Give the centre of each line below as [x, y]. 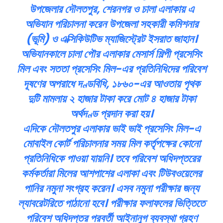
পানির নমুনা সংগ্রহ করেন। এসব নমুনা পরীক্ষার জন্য [111, 189]
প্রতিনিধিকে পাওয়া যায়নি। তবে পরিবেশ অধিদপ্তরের [111, 159]
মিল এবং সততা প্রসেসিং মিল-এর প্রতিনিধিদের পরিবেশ [111, 69]
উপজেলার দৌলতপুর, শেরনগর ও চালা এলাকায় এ [111, 9]
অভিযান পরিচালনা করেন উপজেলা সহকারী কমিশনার [111, 24]
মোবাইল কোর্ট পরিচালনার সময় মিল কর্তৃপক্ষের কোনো [111, 144]
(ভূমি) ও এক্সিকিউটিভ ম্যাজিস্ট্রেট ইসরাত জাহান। [111, 39]
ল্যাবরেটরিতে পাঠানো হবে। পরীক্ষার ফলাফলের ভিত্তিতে [111, 204]
